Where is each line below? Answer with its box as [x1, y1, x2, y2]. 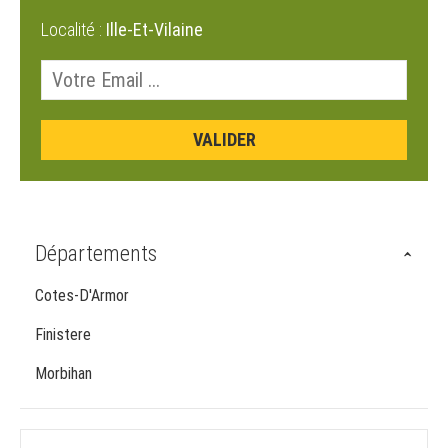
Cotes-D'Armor [35, 286, 129, 306]
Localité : [41, 19, 106, 41]
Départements [35, 241, 157, 267]
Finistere [35, 325, 91, 345]
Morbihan [35, 364, 92, 384]
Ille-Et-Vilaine [106, 19, 203, 41]
